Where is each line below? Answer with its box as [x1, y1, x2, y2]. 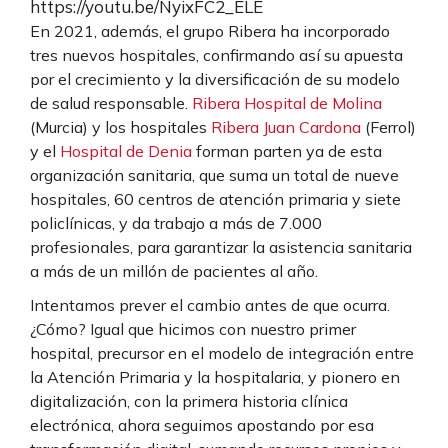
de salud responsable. [30, 92, 192, 113]
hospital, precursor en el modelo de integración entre [30, 342, 414, 363]
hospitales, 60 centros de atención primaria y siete [30, 188, 401, 209]
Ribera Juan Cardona [211, 116, 361, 137]
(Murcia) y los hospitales [30, 116, 211, 137]
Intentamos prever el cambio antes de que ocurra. [30, 294, 390, 315]
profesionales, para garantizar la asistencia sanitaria [30, 236, 412, 257]
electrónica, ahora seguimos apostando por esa [30, 414, 374, 435]
